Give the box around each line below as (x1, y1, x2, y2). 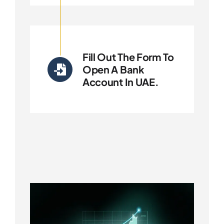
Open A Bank (82, 63, 144, 76)
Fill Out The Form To (82, 50, 174, 63)
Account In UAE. (82, 75, 159, 88)
